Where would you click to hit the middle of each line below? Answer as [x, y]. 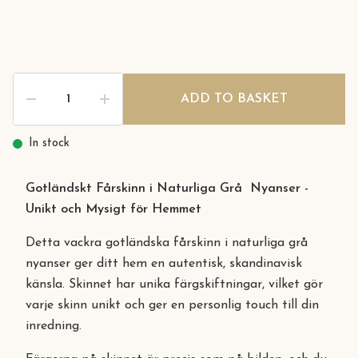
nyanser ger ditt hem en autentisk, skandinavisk [164, 264]
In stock [49, 143]
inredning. [54, 326]
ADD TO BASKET [234, 99]
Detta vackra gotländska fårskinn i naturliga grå [167, 243]
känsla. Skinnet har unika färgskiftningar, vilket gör [174, 284]
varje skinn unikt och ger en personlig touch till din [172, 305]
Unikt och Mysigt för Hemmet [113, 209]
